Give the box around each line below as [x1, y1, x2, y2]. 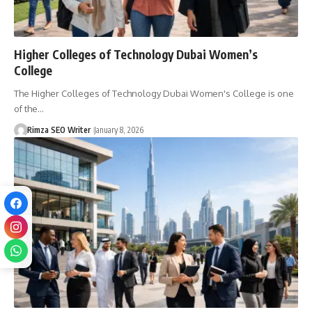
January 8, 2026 [93, 125, 143, 136]
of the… [14, 103, 44, 115]
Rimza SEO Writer [26, 125, 91, 136]
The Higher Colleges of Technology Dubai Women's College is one [14, 88, 294, 100]
